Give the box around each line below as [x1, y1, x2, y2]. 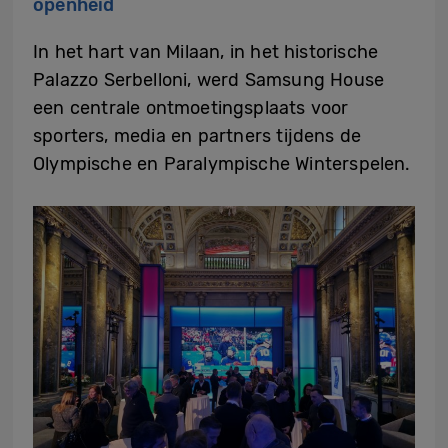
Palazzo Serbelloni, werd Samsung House [33, 68, 385, 91]
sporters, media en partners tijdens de [33, 124, 362, 147]
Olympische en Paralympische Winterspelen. [33, 152, 411, 175]
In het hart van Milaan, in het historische [33, 40, 379, 63]
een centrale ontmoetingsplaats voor [33, 96, 349, 119]
